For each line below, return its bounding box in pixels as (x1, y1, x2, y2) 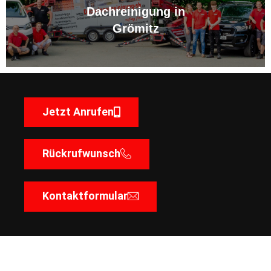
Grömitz (112, 22, 159, 36)
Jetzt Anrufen (42, 105, 114, 118)
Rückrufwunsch (42, 146, 120, 160)
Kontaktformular (42, 189, 128, 202)
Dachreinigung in (86, 5, 185, 19)
